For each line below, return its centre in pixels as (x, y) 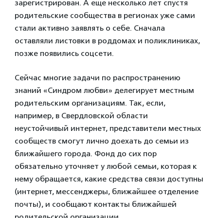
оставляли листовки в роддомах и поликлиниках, (107, 40)
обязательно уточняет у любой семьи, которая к (106, 166)
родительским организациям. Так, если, (90, 103)
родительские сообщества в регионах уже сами (105, 15)
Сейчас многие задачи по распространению (98, 77)
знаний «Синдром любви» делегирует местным (104, 90)
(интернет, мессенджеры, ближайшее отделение (107, 191)
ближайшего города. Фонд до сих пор (86, 153)
